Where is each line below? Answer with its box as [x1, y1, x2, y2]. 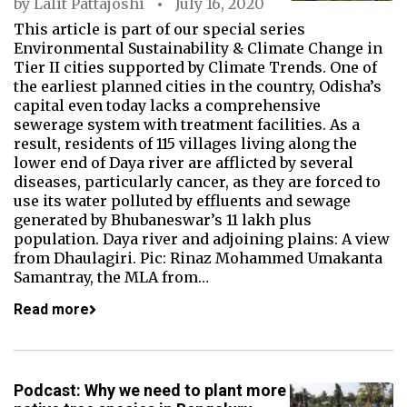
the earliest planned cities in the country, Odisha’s [14, 77, 382, 95]
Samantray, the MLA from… [14, 268, 209, 286]
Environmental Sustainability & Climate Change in [14, 39, 382, 57]
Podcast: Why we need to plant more [14, 381, 286, 400]
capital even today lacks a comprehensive [14, 96, 321, 114]
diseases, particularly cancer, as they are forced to [14, 173, 381, 191]
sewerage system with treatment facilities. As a [14, 115, 360, 134]
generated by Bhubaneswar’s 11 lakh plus [14, 211, 312, 229]
